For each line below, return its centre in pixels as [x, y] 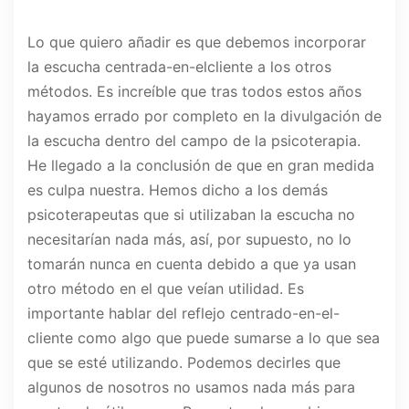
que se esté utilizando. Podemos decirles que [184, 363]
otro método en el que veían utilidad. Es [166, 289]
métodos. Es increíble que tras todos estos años [194, 92]
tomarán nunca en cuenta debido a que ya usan [192, 264]
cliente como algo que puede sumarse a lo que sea [204, 338]
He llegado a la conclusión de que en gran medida [201, 166]
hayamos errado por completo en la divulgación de [204, 116]
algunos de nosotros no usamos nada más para [191, 388]
